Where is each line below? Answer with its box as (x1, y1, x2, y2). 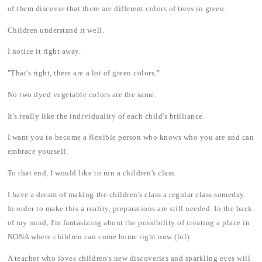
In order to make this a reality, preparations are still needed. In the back (7, 204, 253, 213)
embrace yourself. (7, 147, 68, 156)
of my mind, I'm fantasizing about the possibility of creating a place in (7, 218, 250, 227)
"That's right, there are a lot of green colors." (7, 69, 160, 78)
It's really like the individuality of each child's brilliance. (7, 112, 205, 120)
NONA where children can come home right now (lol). (7, 232, 192, 241)
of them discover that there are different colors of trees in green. (7, 4, 226, 13)
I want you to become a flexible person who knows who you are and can (7, 133, 254, 142)
